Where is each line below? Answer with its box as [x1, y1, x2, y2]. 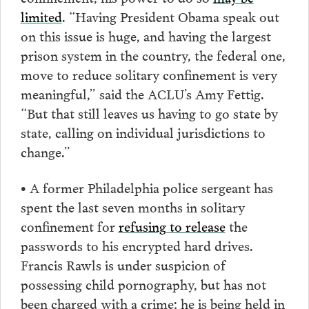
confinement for [20, 215, 119, 236]
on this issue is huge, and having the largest [20, 24, 271, 46]
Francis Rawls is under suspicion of [20, 253, 226, 275]
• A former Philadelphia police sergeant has [20, 176, 273, 197]
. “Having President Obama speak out [61, 5, 279, 26]
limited [20, 5, 62, 26]
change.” [20, 140, 70, 161]
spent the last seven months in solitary [20, 195, 245, 217]
